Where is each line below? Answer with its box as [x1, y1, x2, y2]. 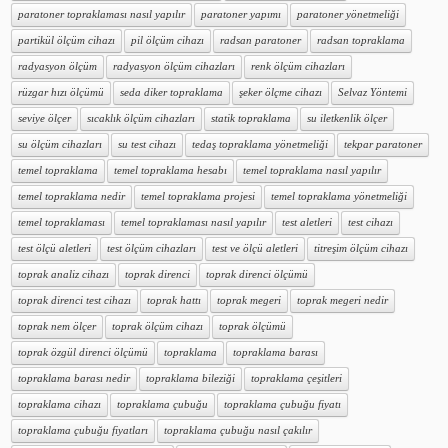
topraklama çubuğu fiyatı [224, 399, 341, 410]
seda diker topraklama [120, 87, 223, 98]
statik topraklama [211, 113, 291, 124]
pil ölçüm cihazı [131, 35, 204, 46]
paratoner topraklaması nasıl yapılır [18, 9, 185, 20]
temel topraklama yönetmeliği [271, 191, 407, 202]
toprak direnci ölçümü [206, 269, 308, 280]
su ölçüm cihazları [18, 139, 102, 150]
